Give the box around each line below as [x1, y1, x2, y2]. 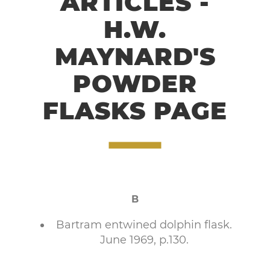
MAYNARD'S [54, 42, 216, 71]
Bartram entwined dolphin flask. [56, 218, 232, 231]
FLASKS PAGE [43, 96, 227, 125]
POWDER [73, 69, 197, 98]
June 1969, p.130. [99, 233, 189, 246]
